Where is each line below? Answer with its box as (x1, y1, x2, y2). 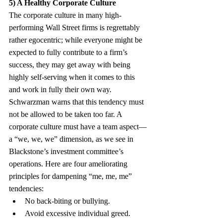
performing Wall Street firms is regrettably (9, 23, 142, 32)
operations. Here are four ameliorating (9, 159, 129, 168)
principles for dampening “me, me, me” (9, 171, 134, 180)
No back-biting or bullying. (25, 196, 110, 205)
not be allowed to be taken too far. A (9, 110, 124, 118)
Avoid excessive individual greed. (25, 209, 132, 218)
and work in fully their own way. (9, 85, 113, 94)
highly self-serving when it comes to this (9, 72, 137, 81)
